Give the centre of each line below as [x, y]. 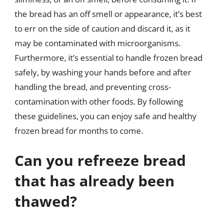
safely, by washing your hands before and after [103, 72]
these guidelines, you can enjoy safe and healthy [106, 116]
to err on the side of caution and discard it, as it [102, 28]
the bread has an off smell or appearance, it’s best [108, 14]
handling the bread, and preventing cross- [93, 87]
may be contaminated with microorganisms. [98, 43]
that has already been [95, 181]
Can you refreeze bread [100, 160]
